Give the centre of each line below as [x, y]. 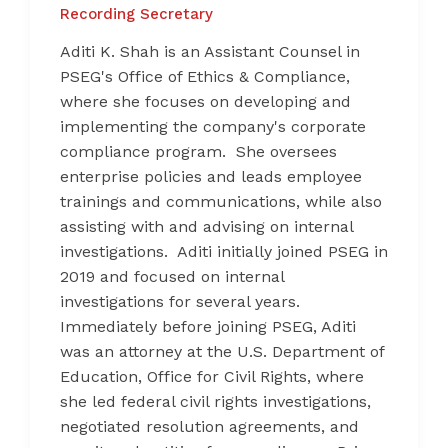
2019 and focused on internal [172, 276]
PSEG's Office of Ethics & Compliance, [205, 76]
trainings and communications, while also [221, 201]
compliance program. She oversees [198, 151]
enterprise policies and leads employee [211, 176]
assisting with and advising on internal [206, 226]
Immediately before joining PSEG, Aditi [208, 326]
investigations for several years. [180, 301]
